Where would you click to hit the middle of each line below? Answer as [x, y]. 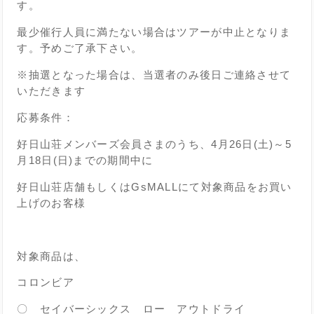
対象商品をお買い [246, 186]
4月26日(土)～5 [252, 144]
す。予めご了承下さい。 [80, 48]
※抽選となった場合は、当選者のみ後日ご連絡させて [154, 74]
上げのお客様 [52, 203]
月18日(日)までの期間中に [85, 160]
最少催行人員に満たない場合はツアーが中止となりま [154, 32]
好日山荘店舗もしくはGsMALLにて [109, 186]
